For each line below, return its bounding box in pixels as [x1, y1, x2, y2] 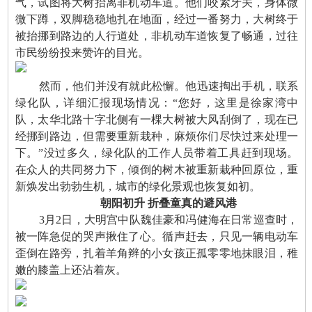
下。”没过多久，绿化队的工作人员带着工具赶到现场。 [15, 147, 299, 159]
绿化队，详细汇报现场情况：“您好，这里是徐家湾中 [15, 97, 299, 109]
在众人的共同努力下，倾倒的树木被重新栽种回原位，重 [15, 164, 299, 176]
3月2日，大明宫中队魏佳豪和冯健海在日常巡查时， [38, 214, 299, 226]
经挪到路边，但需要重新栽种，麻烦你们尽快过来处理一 [15, 130, 299, 143]
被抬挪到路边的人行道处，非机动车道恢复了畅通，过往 [15, 30, 299, 42]
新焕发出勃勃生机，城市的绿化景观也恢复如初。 [15, 180, 260, 193]
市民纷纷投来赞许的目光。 [15, 47, 149, 59]
